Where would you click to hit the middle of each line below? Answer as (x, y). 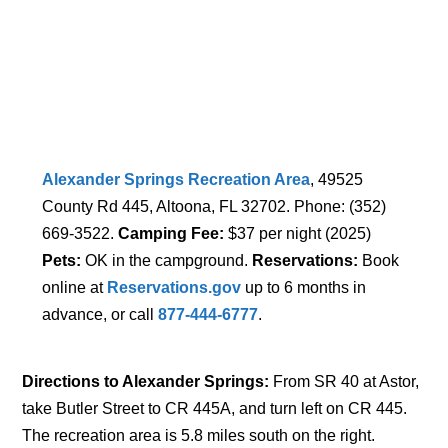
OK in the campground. (167, 260)
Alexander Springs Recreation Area (176, 179)
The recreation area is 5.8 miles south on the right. (203, 435)
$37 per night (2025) (298, 233)
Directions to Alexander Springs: (146, 381)
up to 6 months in (304, 287)
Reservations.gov (174, 287)
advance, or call (100, 314)
